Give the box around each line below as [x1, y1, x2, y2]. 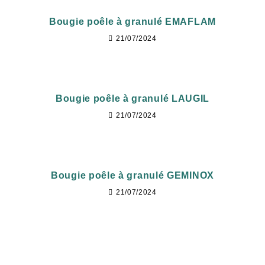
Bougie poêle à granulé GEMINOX [51, 170, 214, 180]
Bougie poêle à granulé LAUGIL [55, 93, 210, 104]
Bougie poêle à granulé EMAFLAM [49, 17, 216, 27]
